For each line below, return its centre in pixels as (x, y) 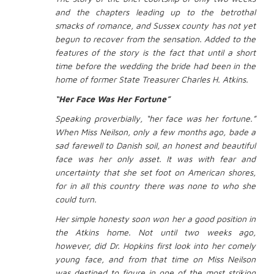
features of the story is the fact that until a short (155, 52)
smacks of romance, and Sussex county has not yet (155, 25)
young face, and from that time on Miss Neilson (155, 259)
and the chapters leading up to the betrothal (155, 12)
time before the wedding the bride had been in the (155, 65)
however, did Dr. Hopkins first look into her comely (155, 245)
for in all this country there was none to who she (155, 185)
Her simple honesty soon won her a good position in (155, 218)
